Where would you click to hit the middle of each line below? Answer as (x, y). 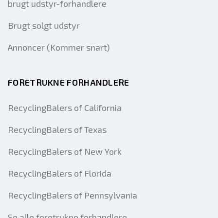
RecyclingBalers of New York (65, 151)
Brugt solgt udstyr (44, 25)
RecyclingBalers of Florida (60, 173)
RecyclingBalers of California (65, 108)
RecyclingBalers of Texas (57, 129)
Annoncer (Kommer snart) (59, 47)
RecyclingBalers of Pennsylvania (73, 195)
